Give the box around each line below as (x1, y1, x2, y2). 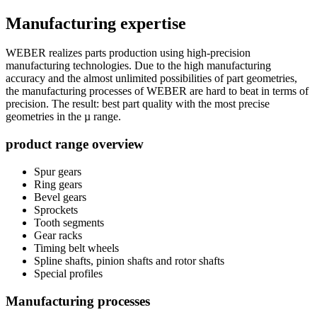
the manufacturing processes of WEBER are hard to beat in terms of (6, 85, 309, 98)
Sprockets (34, 203, 78, 216)
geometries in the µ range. (6, 110, 121, 123)
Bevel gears (34, 190, 86, 203)
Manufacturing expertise (6, 13, 186, 33)
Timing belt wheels (34, 241, 119, 254)
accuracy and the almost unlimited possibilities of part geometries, (6, 72, 297, 85)
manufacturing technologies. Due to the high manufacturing (6, 59, 271, 72)
